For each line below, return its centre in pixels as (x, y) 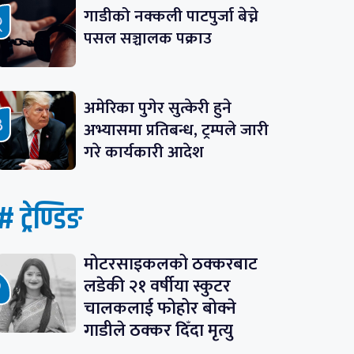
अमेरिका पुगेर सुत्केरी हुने (157, 108)
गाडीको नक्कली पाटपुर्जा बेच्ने (171, 17)
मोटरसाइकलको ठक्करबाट (170, 265)
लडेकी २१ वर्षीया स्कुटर (157, 287)
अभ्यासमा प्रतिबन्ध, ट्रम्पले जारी (176, 130)
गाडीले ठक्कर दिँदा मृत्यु (158, 331)
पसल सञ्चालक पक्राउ (147, 39)
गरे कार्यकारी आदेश (143, 153)
